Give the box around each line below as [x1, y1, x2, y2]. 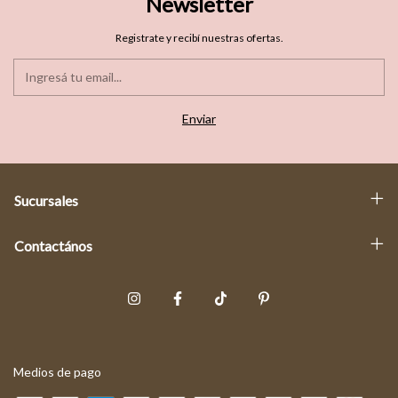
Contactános [14, 236, 92, 254]
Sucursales [14, 191, 78, 209]
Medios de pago [13, 363, 101, 379]
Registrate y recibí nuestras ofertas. [115, 30, 283, 44]
